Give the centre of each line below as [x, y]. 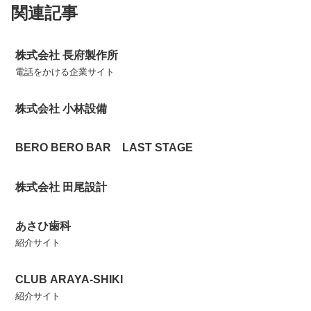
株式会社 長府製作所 [67, 55]
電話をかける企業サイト [65, 72]
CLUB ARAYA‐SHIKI [69, 279]
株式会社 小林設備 [61, 109]
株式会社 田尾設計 [61, 187]
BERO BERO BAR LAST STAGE [104, 148]
